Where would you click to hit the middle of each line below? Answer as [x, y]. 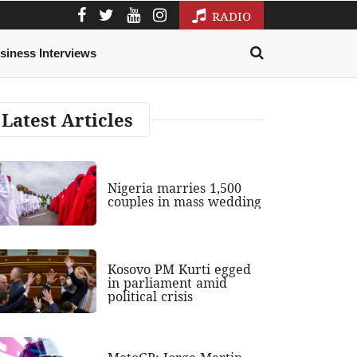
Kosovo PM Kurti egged [180, 270]
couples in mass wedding [185, 202]
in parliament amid [168, 283]
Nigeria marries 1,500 [175, 188]
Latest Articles [67, 120]
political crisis [151, 297]
